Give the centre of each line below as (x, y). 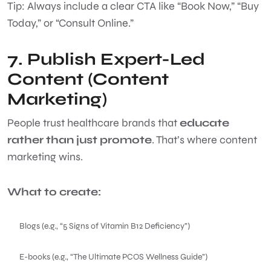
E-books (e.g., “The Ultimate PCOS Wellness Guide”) (114, 256)
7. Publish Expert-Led (106, 59)
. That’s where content (204, 139)
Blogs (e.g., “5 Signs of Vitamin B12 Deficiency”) (106, 226)
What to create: (54, 191)
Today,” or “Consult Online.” (72, 23)
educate (204, 122)
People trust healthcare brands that (93, 122)
